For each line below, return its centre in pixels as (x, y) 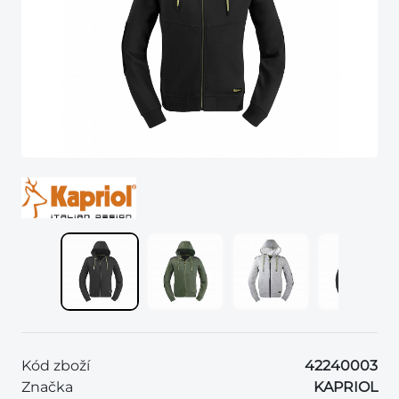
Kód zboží (56, 365)
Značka (47, 387)
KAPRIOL (346, 387)
